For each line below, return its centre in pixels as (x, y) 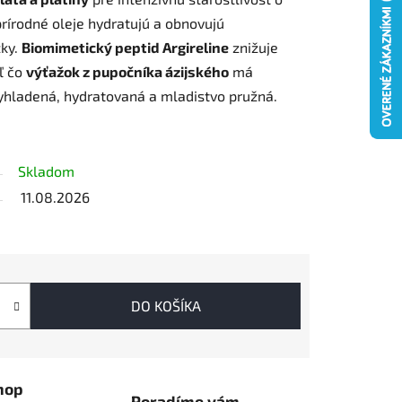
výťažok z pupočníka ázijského (127, 72)
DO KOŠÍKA (166, 306)
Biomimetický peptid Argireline (125, 48)
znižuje (253, 48)
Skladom (46, 171)
